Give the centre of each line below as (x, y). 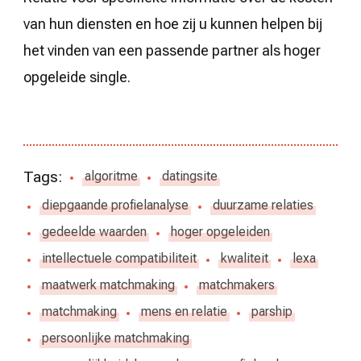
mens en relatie (184, 312)
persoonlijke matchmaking (116, 338)
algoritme (111, 176)
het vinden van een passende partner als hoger (172, 50)
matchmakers (237, 285)
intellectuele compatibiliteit (119, 259)
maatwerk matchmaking (108, 285)
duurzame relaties (263, 205)
